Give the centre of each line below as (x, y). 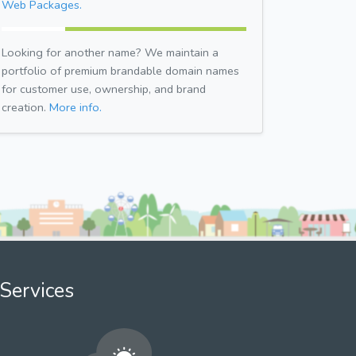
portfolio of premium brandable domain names (120, 70)
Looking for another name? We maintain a (110, 52)
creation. (25, 107)
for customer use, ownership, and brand (104, 89)
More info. (75, 107)
